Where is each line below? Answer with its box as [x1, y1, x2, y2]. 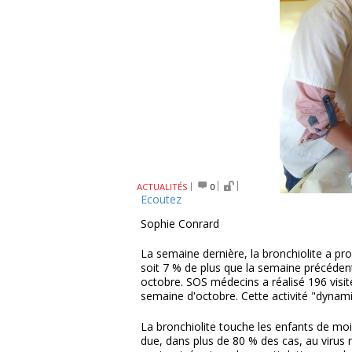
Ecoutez [141, 192, 181, 207]
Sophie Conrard [141, 216, 219, 231]
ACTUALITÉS [137, 181, 188, 192]
